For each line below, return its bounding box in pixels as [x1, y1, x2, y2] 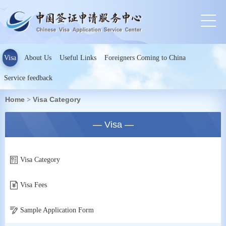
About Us [24, 54, 51, 62]
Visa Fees [20, 181, 47, 189]
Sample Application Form [20, 206, 94, 214]
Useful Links [60, 54, 96, 62]
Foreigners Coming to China [104, 54, 186, 62]
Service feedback [4, 74, 52, 82]
